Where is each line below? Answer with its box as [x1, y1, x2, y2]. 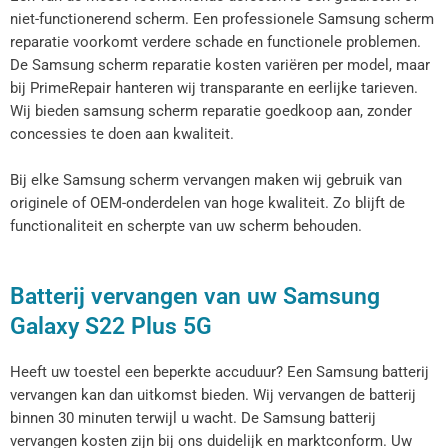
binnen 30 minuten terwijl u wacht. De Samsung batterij [10, 409, 376, 428]
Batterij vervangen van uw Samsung [10, 282, 380, 311]
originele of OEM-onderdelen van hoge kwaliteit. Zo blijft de [10, 193, 405, 212]
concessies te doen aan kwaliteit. [10, 124, 234, 143]
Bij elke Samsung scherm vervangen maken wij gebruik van [10, 170, 402, 189]
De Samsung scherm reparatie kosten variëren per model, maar [10, 55, 430, 74]
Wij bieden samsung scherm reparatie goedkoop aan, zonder [10, 101, 412, 120]
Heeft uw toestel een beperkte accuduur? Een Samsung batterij [10, 363, 429, 382]
